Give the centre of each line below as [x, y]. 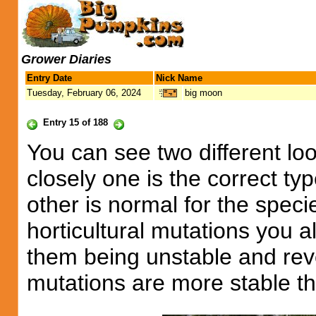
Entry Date [49, 78]
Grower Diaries [66, 59]
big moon [203, 93]
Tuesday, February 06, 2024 [84, 93]
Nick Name [179, 78]
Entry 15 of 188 [75, 122]
